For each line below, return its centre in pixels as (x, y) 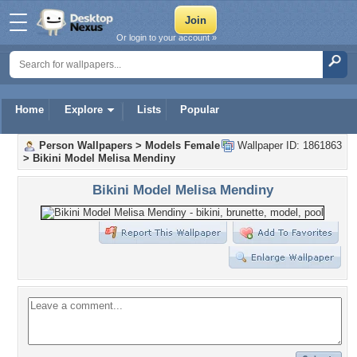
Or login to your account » (167, 37)
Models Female (182, 145)
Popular (200, 110)
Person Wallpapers (86, 145)
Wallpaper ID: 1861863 (288, 145)
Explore (84, 110)
